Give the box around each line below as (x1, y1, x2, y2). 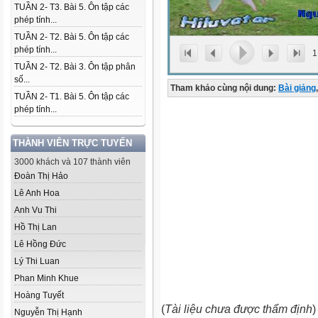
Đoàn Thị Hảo (14, 171, 68, 181)
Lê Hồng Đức (14, 239, 66, 249)
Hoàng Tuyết (14, 290, 64, 300)
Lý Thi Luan (14, 256, 60, 266)
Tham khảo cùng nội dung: (170, 83, 276, 93)
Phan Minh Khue (14, 273, 79, 283)
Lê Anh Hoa (14, 188, 60, 198)
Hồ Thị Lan (14, 222, 57, 232)
